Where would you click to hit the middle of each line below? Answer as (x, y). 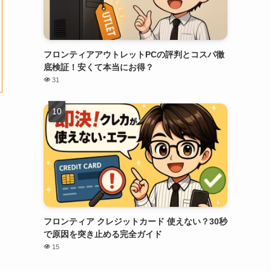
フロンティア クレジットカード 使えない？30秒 (135, 221)
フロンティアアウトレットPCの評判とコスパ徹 (134, 54)
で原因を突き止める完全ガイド (103, 234)
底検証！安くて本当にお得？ (99, 67)
